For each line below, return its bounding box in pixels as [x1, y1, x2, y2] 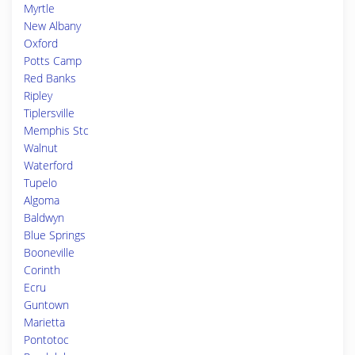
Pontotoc [24, 332, 69, 347]
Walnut [24, 140, 58, 155]
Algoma [24, 193, 59, 208]
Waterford [24, 158, 73, 173]
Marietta [24, 315, 65, 330]
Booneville [24, 245, 74, 260]
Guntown [24, 297, 69, 312]
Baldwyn [24, 210, 64, 225]
